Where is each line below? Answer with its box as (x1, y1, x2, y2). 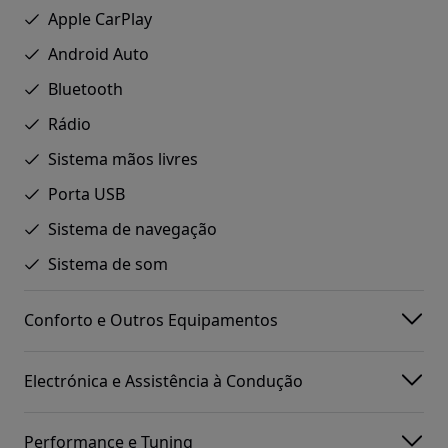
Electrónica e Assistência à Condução (24, 370, 303, 393)
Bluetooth (48, 77, 123, 100)
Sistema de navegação (48, 217, 217, 240)
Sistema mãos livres (48, 147, 198, 170)
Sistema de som (48, 252, 168, 275)
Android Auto (48, 42, 149, 65)
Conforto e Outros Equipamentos (24, 309, 278, 332)
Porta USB (48, 182, 125, 205)
